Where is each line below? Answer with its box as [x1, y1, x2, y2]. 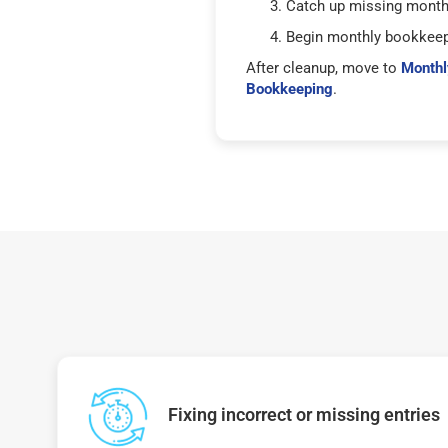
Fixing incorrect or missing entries [168, 404, 440, 425]
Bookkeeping [245, 80, 333, 98]
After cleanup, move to [245, 59, 401, 77]
